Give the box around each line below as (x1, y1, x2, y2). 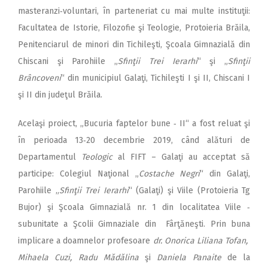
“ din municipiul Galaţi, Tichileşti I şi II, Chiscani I (61, 72, 250, 83)
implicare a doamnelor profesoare (18, 235, 153, 246)
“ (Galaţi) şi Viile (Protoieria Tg (128, 185, 250, 196)
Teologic (81, 151, 112, 162)
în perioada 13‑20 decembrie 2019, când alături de (18, 135, 250, 145)
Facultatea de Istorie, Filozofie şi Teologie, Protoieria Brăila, (18, 22, 250, 33)
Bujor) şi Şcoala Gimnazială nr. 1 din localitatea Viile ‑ (18, 202, 250, 212)
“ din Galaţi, (200, 168, 251, 179)
